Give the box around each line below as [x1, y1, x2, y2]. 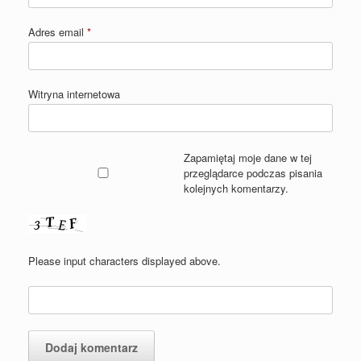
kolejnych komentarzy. [183, 180, 288, 196]
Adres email [28, 23, 87, 39]
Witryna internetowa [28, 85, 120, 102]
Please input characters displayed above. [28, 252, 221, 268]
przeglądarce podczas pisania [183, 164, 322, 180]
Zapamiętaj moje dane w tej [183, 149, 312, 165]
